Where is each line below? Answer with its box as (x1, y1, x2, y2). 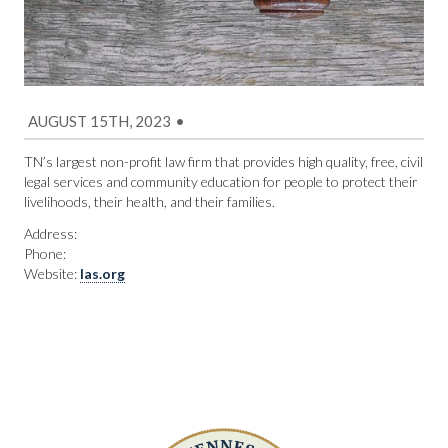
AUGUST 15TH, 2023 (28, 112, 172, 130)
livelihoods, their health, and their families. (24, 193, 275, 210)
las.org (80, 265, 125, 282)
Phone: (24, 245, 66, 262)
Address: (24, 225, 77, 242)
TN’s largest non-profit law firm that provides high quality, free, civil (24, 153, 423, 170)
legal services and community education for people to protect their (24, 173, 418, 190)
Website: (24, 265, 80, 282)
